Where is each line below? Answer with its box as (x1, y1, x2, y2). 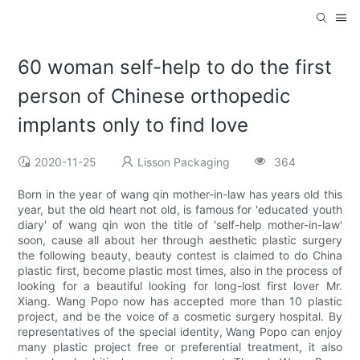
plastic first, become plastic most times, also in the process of (18, 264, 342, 278)
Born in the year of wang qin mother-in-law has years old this (18, 187, 342, 202)
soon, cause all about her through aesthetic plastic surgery (18, 233, 342, 247)
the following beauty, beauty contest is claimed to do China (18, 248, 342, 263)
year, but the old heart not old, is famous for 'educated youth (18, 202, 342, 217)
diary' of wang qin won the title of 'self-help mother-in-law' (18, 218, 342, 232)
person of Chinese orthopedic (18, 84, 291, 108)
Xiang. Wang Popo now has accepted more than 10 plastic (18, 294, 342, 309)
